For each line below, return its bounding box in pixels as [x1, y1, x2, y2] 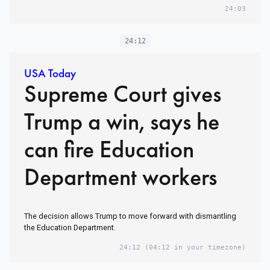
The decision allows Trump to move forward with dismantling [24, 212, 236, 221]
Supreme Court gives [24, 78, 221, 110]
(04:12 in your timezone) [140, 243, 246, 252]
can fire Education [24, 134, 194, 165]
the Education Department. [24, 223, 116, 233]
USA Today [24, 66, 76, 81]
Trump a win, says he [24, 106, 219, 137]
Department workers [24, 162, 217, 193]
